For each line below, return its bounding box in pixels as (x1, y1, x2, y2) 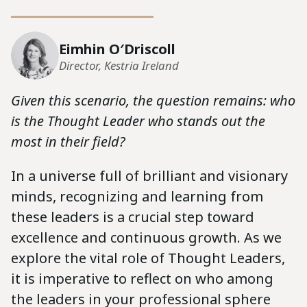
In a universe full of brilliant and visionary (11, 167, 288, 186)
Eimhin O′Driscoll (59, 40, 175, 59)
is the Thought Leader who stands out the (11, 112, 265, 131)
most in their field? (11, 132, 125, 151)
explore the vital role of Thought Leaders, (11, 249, 285, 268)
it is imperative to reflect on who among (11, 269, 273, 288)
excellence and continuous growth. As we (11, 228, 282, 247)
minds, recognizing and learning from (11, 187, 263, 206)
